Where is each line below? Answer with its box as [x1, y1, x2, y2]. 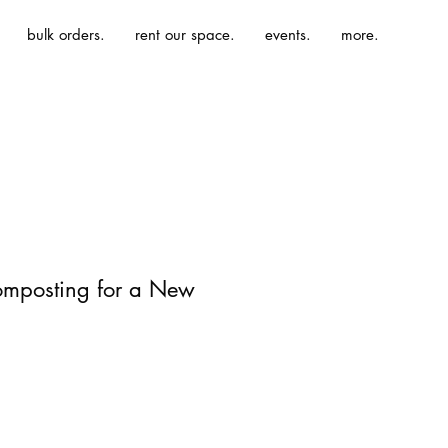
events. [265, 25, 311, 44]
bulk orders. [27, 25, 105, 44]
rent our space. [135, 25, 235, 44]
